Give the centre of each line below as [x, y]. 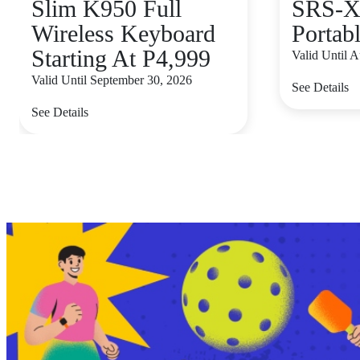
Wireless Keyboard [123, 33]
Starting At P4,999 [121, 58]
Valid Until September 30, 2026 [112, 80]
